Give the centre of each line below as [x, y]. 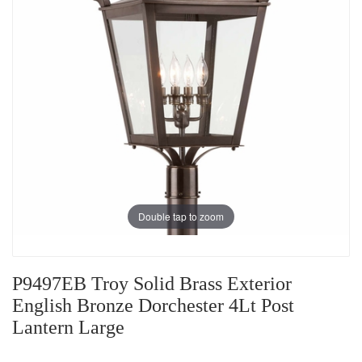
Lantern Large [68, 328]
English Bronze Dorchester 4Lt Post [153, 306]
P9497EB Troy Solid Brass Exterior [152, 284]
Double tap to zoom [181, 216]
